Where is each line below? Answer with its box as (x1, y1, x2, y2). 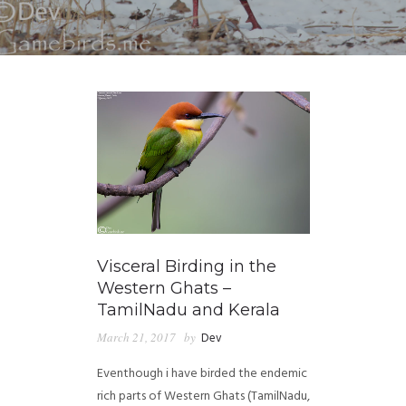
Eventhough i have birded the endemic (96, 362, 307, 384)
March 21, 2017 (96, 328, 176, 345)
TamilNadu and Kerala (96, 299, 280, 320)
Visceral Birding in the (96, 256, 276, 276)
